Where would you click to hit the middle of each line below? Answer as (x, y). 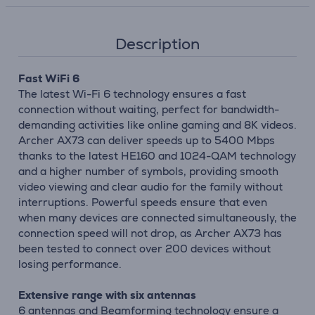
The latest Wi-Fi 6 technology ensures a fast (132, 94)
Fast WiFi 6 (49, 78)
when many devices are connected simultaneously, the (157, 218)
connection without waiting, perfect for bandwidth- (149, 109)
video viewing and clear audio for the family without (150, 187)
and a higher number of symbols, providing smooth (148, 171)
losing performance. (70, 264)
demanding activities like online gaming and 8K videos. (157, 125)
